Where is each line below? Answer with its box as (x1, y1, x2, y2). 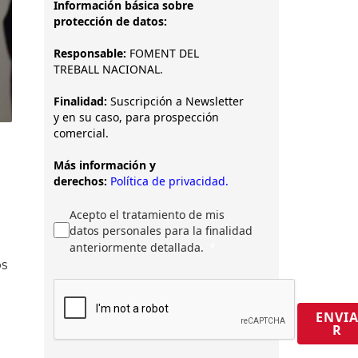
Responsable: (54, 46, 129, 61)
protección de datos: (54, 14, 167, 29)
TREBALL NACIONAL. (54, 62, 166, 77)
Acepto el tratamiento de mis (70, 207, 225, 222)
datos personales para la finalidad (70, 223, 253, 238)
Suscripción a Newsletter (107, 93, 244, 109)
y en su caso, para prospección (54, 109, 219, 125)
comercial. (54, 125, 109, 141)
